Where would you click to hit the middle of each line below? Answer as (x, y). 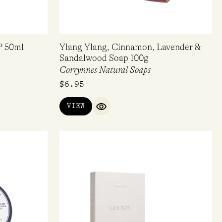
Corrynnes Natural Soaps (105, 70)
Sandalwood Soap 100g (104, 58)
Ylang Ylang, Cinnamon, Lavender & (130, 47)
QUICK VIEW (123, 110)
